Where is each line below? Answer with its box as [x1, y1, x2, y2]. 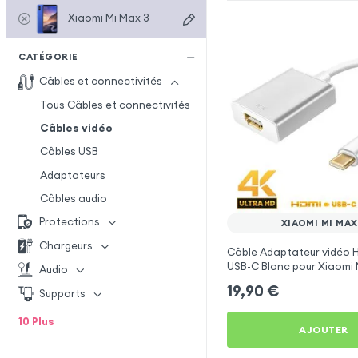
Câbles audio [39, 191, 107, 205]
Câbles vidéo [39, 121, 112, 136]
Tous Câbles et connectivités [39, 98, 190, 113]
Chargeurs [39, 238, 93, 253]
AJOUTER [299, 323, 348, 336]
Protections [39, 215, 101, 229]
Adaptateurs [39, 168, 105, 182]
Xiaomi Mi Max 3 [68, 11, 150, 26]
